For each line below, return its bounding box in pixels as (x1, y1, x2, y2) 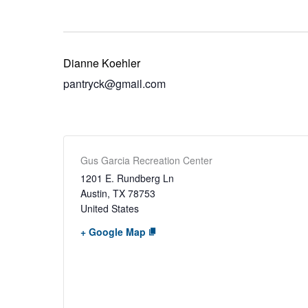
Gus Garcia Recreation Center (80, 153, 212, 167)
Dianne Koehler (63, 55, 140, 71)
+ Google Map (80, 225, 146, 239)
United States (80, 201, 139, 215)
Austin (80, 186, 107, 200)
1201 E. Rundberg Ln (80, 171, 174, 185)
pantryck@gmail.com (63, 76, 166, 91)
